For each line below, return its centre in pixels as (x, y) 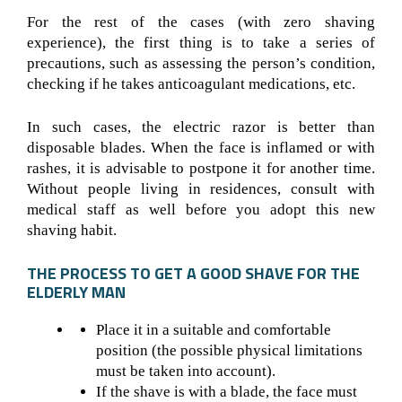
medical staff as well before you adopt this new (201, 210)
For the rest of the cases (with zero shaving (201, 22)
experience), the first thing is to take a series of (201, 42)
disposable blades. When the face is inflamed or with (201, 148)
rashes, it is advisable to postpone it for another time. (201, 169)
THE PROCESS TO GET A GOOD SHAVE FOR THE (193, 273)
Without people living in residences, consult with (201, 189)
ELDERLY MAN (76, 292)
